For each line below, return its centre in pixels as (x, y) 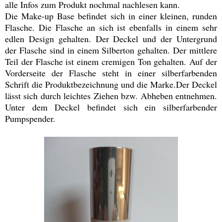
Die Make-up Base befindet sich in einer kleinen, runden (111, 16)
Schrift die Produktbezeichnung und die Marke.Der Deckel (111, 84)
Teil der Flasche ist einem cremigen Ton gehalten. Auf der (111, 62)
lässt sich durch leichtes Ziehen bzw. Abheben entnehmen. (111, 96)
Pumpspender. (32, 119)
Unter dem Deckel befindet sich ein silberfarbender (111, 107)
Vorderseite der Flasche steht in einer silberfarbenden (111, 73)
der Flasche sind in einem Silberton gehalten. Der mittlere (111, 50)
